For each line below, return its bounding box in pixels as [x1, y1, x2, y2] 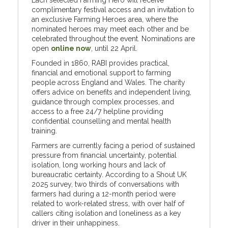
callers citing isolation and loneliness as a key [32, 209, 181, 217]
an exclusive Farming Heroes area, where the [32, 15, 178, 23]
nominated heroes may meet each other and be [32, 25, 189, 33]
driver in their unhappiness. [32, 219, 120, 227]
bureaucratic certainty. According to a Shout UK [32, 170, 187, 179]
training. [32, 127, 57, 135]
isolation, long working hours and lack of [32, 161, 165, 169]
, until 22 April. [91, 44, 137, 52]
